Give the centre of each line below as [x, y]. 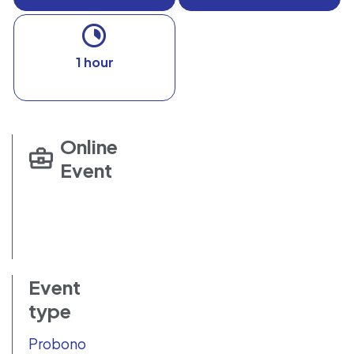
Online [89, 146]
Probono [57, 343]
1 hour [94, 62]
